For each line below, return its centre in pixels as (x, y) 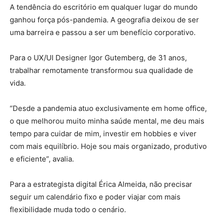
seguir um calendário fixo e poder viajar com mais (95, 197)
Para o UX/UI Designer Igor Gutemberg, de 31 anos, (98, 58)
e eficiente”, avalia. (42, 159)
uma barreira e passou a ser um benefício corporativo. (103, 33)
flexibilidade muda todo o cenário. (68, 210)
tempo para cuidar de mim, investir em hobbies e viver (103, 134)
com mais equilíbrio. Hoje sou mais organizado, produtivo (108, 146)
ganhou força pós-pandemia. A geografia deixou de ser (104, 20)
